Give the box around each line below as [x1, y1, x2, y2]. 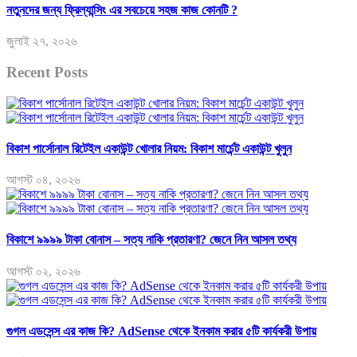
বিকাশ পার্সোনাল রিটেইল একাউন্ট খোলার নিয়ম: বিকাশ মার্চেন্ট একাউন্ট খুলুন [6, 141, 292, 155]
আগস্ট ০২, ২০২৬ [6, 264, 80, 278]
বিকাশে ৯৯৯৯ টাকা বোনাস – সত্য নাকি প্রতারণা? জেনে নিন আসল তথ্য [6, 233, 296, 247]
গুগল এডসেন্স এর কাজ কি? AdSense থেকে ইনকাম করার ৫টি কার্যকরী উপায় [6, 324, 316, 338]
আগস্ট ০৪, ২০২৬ [6, 173, 80, 187]
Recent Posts [6, 63, 88, 80]
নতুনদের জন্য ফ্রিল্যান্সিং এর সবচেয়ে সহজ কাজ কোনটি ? [6, 2, 237, 17]
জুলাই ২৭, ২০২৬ [6, 34, 77, 49]
